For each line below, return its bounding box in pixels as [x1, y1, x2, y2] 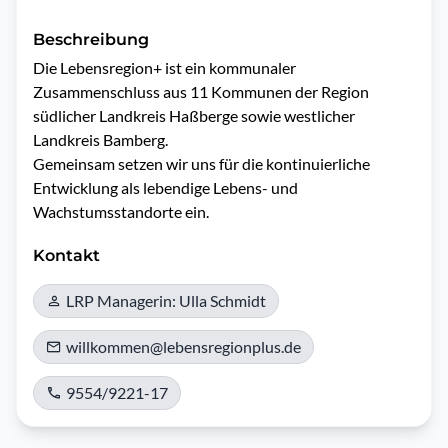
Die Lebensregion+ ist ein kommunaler [33, 58, 296, 77]
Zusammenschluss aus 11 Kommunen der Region [33, 82, 369, 101]
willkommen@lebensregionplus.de [66, 337, 301, 356]
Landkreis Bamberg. [33, 130, 168, 149]
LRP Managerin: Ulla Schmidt [66, 291, 266, 310]
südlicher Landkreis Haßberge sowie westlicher [33, 106, 355, 125]
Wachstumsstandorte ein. [33, 202, 209, 221]
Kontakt [33, 246, 100, 265]
